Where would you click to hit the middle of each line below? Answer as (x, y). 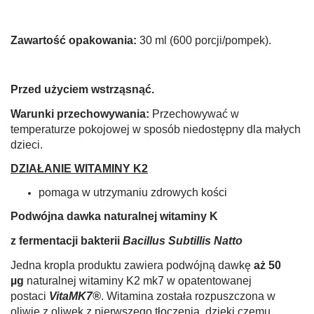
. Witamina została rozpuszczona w (188, 296)
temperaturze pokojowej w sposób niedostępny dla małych (156, 130)
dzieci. (27, 145)
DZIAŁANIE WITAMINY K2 (79, 169)
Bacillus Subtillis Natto (183, 241)
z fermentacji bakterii (67, 241)
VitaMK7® (75, 296)
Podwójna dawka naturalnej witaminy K (114, 217)
